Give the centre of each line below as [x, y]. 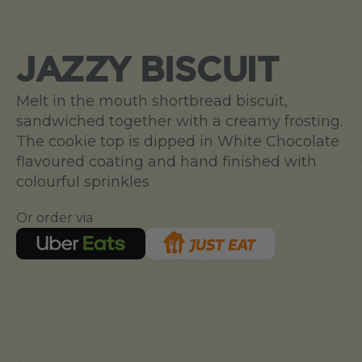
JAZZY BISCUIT [148, 72]
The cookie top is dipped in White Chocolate [178, 141]
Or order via [55, 217]
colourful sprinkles [83, 181]
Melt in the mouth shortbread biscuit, [152, 101]
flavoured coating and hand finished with [166, 161]
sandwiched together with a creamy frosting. [179, 121]
